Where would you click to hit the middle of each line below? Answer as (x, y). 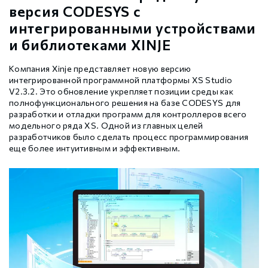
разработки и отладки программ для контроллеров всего (128, 114)
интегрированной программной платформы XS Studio (121, 80)
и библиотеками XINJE (90, 45)
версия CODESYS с (75, 11)
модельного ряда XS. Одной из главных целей (106, 126)
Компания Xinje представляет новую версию (100, 69)
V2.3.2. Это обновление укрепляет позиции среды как (121, 92)
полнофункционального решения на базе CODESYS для (125, 103)
